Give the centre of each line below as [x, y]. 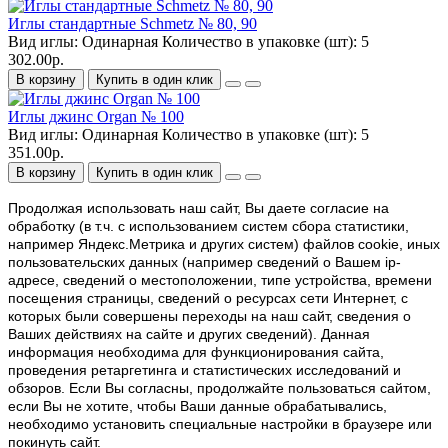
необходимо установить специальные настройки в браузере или [220, 424]
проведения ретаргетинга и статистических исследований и [204, 370]
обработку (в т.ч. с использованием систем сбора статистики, [208, 226]
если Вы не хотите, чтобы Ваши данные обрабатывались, [197, 406]
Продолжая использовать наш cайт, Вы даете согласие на [198, 208]
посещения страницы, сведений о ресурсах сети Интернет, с [208, 298]
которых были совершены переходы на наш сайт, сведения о [209, 316]
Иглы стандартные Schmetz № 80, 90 [132, 24]
